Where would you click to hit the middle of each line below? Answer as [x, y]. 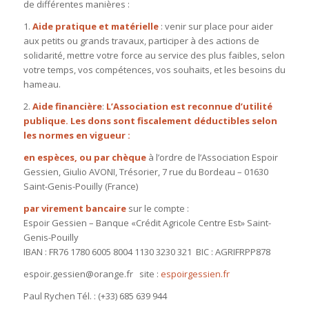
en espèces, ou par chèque [84, 158]
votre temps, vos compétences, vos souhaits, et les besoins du [154, 69]
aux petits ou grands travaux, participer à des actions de [141, 40]
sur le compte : [157, 209]
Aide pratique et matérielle [95, 26]
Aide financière [67, 106]
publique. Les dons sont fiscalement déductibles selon [150, 120]
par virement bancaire [74, 209]
